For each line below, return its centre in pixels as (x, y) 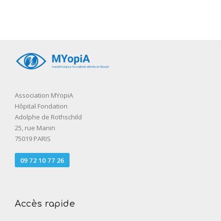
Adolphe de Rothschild (48, 117)
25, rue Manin (36, 128)
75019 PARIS (33, 139)
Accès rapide (45, 204)
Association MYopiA (44, 95)
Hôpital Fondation (42, 106)
